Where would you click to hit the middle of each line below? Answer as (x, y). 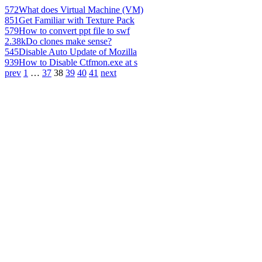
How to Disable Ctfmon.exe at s (78, 62)
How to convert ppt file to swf (74, 31)
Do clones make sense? (69, 41)
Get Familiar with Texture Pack (77, 20)
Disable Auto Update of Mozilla (78, 52)
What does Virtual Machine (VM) (81, 10)
